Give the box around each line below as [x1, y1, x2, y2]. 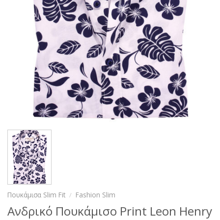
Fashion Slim [76, 190, 116, 199]
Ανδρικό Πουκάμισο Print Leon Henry [7, 202, 212, 219]
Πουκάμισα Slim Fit [7, 190, 65, 199]
